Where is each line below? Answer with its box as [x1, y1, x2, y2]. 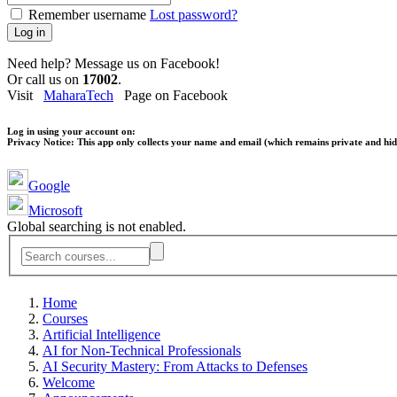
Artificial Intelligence [43, 327, 160, 343]
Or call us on [7, 72, 82, 88]
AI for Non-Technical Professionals [43, 343, 241, 359]
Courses [43, 311, 88, 327]
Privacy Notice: [7, 136, 74, 148]
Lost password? [150, 7, 237, 23]
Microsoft [28, 203, 82, 219]
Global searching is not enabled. [7, 219, 186, 235]
